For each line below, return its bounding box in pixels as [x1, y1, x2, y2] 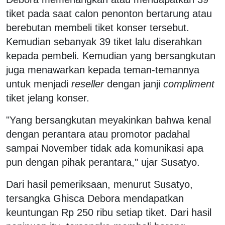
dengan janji [104, 78, 163, 89]
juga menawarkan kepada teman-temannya [6, 64, 199, 75]
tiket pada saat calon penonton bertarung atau [6, 8, 212, 19]
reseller [71, 78, 104, 89]
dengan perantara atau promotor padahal [6, 128, 190, 140]
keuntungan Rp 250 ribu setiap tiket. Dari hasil [6, 206, 211, 218]
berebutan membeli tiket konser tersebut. [6, 22, 189, 33]
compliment [163, 78, 214, 89]
